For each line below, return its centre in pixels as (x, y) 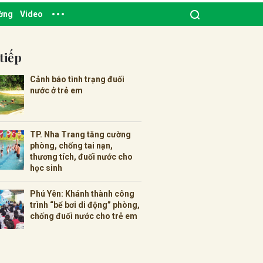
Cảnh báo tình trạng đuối (77, 79)
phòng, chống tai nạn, (71, 145)
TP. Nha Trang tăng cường (80, 134)
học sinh (46, 168)
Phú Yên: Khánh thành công (82, 193)
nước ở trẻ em (56, 90)
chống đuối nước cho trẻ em (84, 216)
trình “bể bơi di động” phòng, (85, 205)
